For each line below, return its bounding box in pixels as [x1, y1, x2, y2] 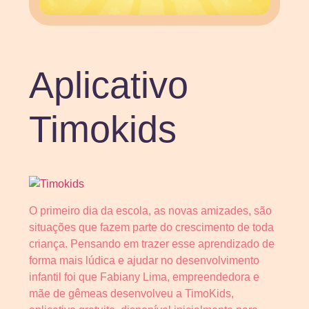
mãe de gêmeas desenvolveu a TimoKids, [29, 287, 234, 299]
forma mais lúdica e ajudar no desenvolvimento [29, 254, 259, 266]
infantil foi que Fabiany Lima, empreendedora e [29, 270, 259, 283]
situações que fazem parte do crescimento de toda [29, 221, 274, 233]
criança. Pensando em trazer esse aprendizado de [29, 237, 275, 250]
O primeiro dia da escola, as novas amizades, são [29, 204, 272, 217]
